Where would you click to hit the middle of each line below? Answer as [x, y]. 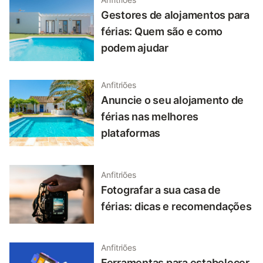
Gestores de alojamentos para [175, 15]
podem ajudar [135, 48]
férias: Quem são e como [162, 32]
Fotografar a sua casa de [161, 190]
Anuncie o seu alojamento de [173, 100]
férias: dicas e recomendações [176, 206]
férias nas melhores [150, 117]
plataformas [131, 133]
